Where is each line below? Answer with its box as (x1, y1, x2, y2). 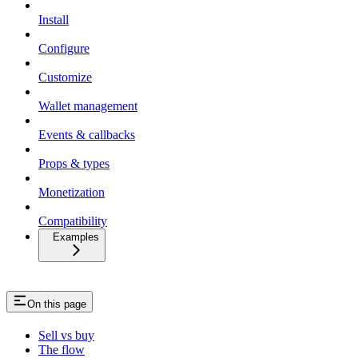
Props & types (38, 157, 109, 171)
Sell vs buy (38, 328, 94, 342)
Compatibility (38, 214, 107, 229)
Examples (53, 231, 99, 244)
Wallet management (38, 99, 137, 113)
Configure (38, 42, 89, 56)
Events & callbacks (38, 128, 135, 142)
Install (38, 13, 69, 27)
